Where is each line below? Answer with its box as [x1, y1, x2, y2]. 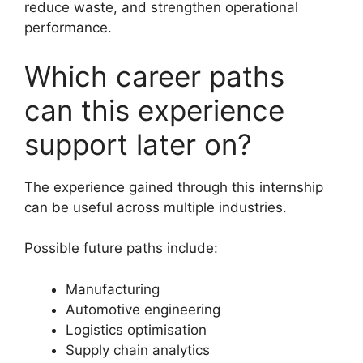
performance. [24, 19, 112, 36]
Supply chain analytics [66, 341, 210, 358]
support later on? [24, 126, 252, 161]
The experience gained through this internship [24, 178, 323, 195]
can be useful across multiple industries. [24, 199, 287, 216]
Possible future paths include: [24, 240, 218, 257]
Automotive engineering [66, 301, 220, 318]
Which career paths [24, 58, 284, 93]
